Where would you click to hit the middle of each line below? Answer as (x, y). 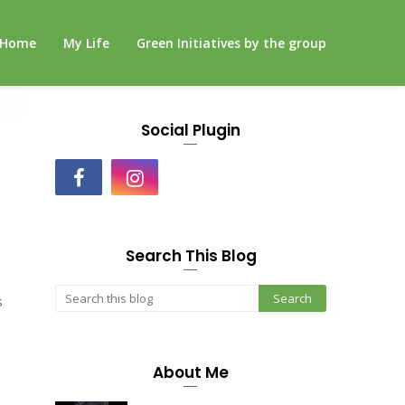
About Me (191, 372)
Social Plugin (191, 130)
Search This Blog (191, 256)
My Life (86, 43)
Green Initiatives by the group (231, 43)
